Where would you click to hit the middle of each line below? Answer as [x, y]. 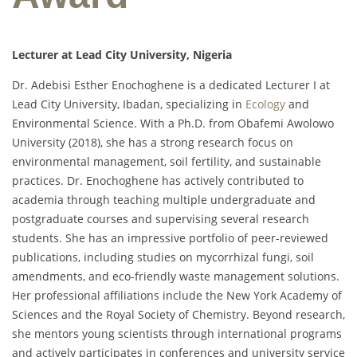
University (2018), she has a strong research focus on [153, 142]
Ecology [265, 104]
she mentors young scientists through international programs [177, 333]
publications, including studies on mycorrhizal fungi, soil [163, 257]
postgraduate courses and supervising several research [161, 218]
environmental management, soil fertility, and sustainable [167, 161]
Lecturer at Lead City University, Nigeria [122, 54]
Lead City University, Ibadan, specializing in [129, 104]
